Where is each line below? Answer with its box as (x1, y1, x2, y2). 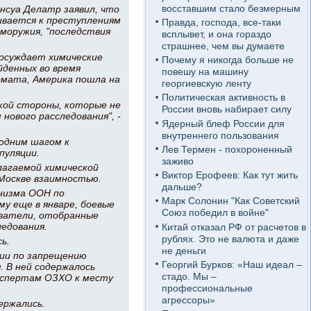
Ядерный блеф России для (161, 117, 285, 129)
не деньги (161, 244, 206, 256)
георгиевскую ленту (161, 78, 251, 89)
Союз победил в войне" (161, 207, 269, 219)
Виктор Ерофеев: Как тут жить (161, 169, 298, 180)
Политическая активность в (161, 92, 285, 103)
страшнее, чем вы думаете (161, 40, 285, 51)
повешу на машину (161, 66, 249, 77)
